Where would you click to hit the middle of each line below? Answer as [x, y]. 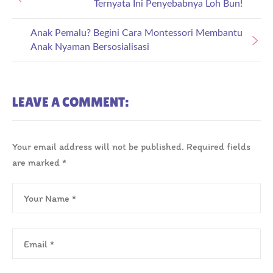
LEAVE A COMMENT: [70, 102]
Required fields [218, 147]
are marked [37, 163]
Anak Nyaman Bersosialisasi [90, 47]
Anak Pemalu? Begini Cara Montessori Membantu [136, 33]
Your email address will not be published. [98, 147]
